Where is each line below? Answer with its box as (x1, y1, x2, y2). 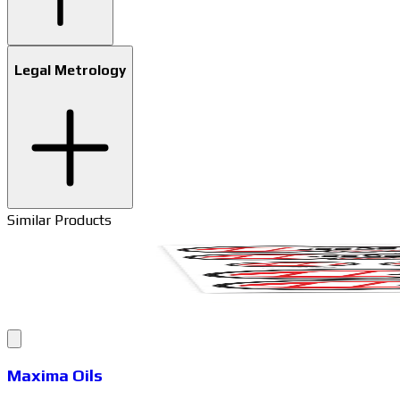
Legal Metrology (14, 62, 126, 79)
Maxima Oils (7, 365, 103, 386)
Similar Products (7, 211, 112, 229)
